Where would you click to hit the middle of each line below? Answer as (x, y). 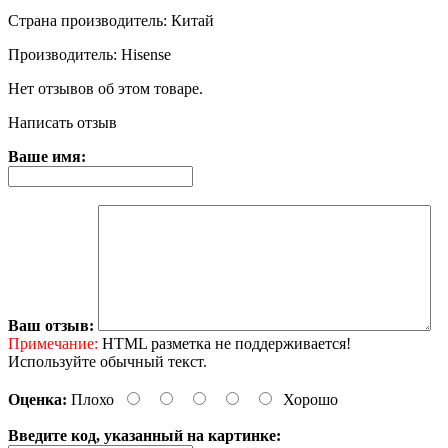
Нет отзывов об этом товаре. (105, 88)
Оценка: (37, 399)
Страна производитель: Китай (111, 20)
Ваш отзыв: (51, 325)
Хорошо (310, 399)
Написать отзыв (62, 122)
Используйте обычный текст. (107, 361)
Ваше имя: (47, 156)
